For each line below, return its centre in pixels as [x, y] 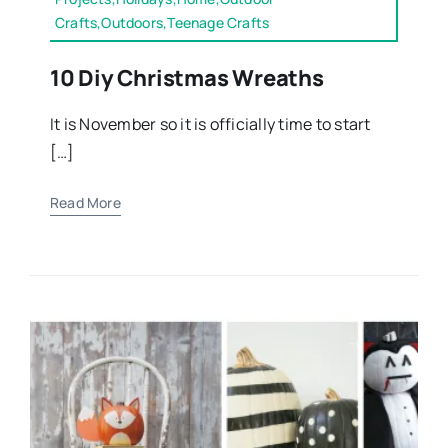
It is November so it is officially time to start [210, 123]
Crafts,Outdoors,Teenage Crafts [162, 22]
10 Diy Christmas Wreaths [186, 77]
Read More [85, 202]
